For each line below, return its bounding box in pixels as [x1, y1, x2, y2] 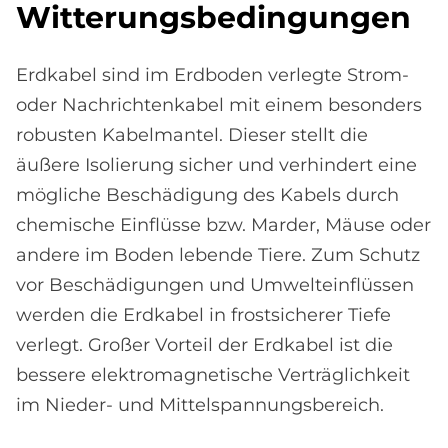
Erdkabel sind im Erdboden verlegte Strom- [16, 64, 409, 87]
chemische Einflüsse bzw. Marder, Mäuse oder [16, 214, 431, 237]
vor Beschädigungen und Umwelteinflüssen [16, 274, 414, 297]
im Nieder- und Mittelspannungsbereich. [16, 394, 384, 417]
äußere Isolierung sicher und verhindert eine [16, 154, 417, 177]
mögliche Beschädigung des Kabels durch [16, 184, 399, 207]
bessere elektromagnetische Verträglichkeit [16, 364, 410, 387]
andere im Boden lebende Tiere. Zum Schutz [16, 244, 420, 267]
